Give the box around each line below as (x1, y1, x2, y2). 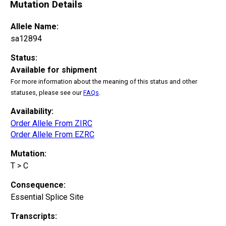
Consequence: (11, 180, 66, 190)
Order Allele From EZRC (11, 129, 94, 139)
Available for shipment (11, 65, 97, 75)
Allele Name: (11, 21, 59, 31)
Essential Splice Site (11, 192, 84, 202)
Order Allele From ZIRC (11, 118, 92, 128)
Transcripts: (11, 211, 57, 221)
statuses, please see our (11, 88, 83, 96)
